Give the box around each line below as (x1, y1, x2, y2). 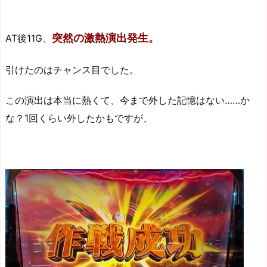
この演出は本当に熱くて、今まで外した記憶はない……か (5, 94, 250, 106)
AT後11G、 (5, 32, 52, 45)
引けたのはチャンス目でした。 (5, 63, 139, 76)
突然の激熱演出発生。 (52, 32, 159, 45)
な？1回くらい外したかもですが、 (5, 111, 153, 124)
